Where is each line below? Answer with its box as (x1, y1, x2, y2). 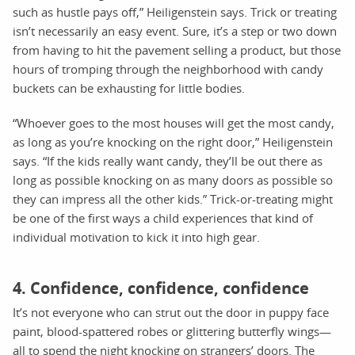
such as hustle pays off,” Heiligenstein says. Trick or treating (13, 4, 337, 21)
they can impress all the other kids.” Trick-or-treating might (13, 191, 333, 208)
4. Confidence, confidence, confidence (13, 277, 309, 300)
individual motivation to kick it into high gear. (13, 229, 260, 246)
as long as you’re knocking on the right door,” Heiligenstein (13, 134, 333, 151)
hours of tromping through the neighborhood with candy (13, 61, 323, 78)
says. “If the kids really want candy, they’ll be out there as (13, 153, 323, 170)
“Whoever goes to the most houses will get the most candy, (13, 115, 334, 132)
